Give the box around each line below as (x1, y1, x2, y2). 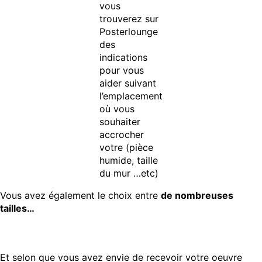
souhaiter (99, 116, 140, 128)
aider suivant (99, 77, 156, 89)
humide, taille (99, 154, 158, 167)
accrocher (99, 129, 144, 141)
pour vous (99, 64, 144, 77)
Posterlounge (99, 26, 158, 38)
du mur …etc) (99, 167, 158, 180)
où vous (99, 103, 135, 115)
